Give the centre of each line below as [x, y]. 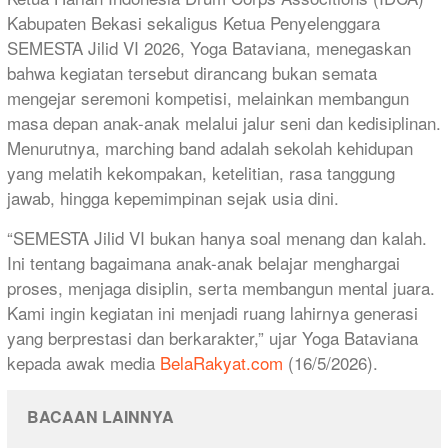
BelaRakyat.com [221, 362]
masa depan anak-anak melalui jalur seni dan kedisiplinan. [224, 122]
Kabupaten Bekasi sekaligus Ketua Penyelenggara [193, 22]
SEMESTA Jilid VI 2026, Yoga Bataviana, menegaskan [209, 47]
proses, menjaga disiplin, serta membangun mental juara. [221, 287]
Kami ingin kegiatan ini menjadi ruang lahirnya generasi [212, 312]
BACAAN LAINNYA [100, 416]
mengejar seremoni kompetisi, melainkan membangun [208, 97]
